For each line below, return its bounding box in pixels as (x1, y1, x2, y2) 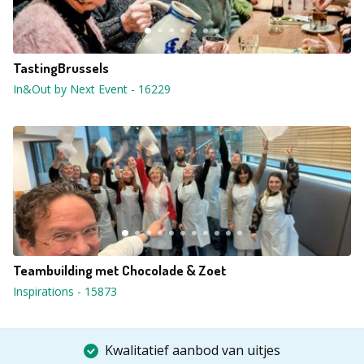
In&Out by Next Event (13, 81, 128, 97)
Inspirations (13, 284, 74, 299)
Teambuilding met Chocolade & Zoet (13, 262, 227, 279)
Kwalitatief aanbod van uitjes (105, 341, 280, 359)
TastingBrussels (13, 59, 109, 76)
